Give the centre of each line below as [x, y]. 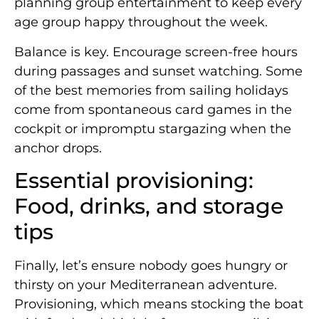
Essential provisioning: [134, 181]
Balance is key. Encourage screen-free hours [156, 52]
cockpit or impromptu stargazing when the [153, 129]
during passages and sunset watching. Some [158, 71]
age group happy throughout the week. [141, 22]
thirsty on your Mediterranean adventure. [146, 285]
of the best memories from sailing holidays [151, 90]
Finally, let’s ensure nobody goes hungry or [151, 266]
